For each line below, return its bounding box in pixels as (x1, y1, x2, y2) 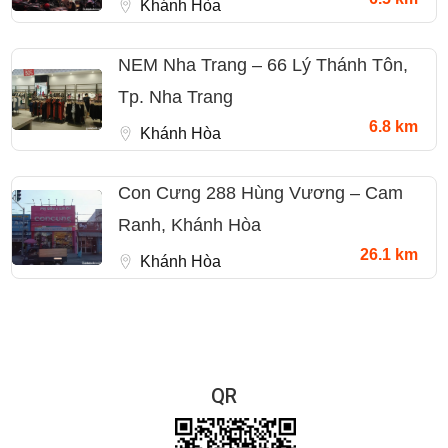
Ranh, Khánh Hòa (118, 215, 261, 236)
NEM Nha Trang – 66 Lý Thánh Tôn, (118, 55, 408, 76)
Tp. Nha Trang (118, 87, 233, 108)
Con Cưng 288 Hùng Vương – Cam (118, 183, 403, 204)
